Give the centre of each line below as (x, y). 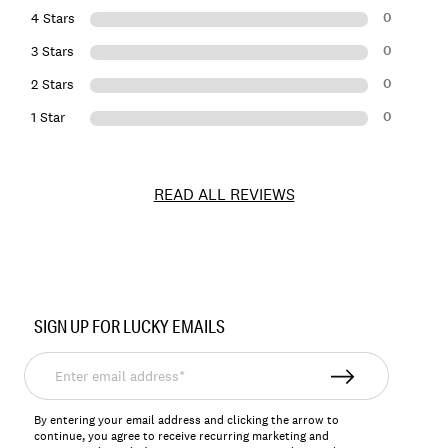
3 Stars (52, 51)
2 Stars (52, 84)
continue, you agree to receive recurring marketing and (182, 436)
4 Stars (53, 18)
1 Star (48, 117)
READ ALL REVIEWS (224, 194)
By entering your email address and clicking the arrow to (187, 420)
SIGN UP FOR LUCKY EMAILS (130, 326)
